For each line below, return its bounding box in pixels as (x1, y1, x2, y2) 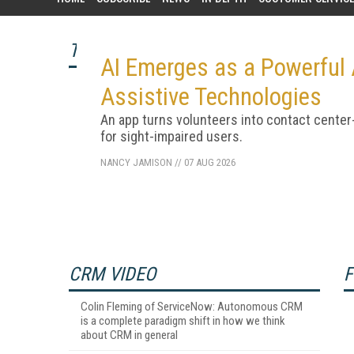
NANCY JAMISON (100, 156, 172, 168)
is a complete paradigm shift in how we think (81, 314, 285, 328)
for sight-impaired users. (100, 128, 243, 145)
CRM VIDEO (69, 263, 156, 285)
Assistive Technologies (100, 82, 322, 111)
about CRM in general (81, 328, 178, 342)
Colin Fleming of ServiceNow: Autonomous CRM (81, 299, 303, 314)
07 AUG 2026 (183, 156, 235, 168)
